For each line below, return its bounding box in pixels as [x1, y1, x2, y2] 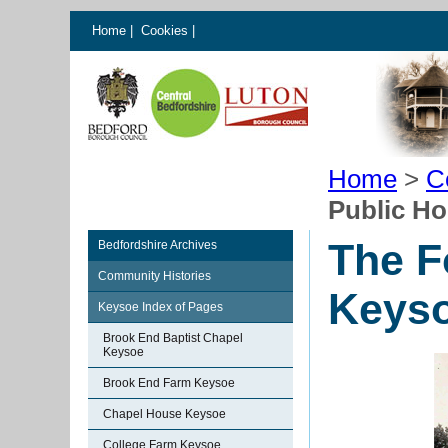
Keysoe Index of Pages [98, 300, 223, 314]
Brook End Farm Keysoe [103, 376, 235, 390]
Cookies [141, 23, 192, 38]
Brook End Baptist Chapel [103, 331, 243, 345]
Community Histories [98, 269, 211, 283]
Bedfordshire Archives [98, 238, 217, 252]
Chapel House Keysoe [103, 407, 226, 421]
